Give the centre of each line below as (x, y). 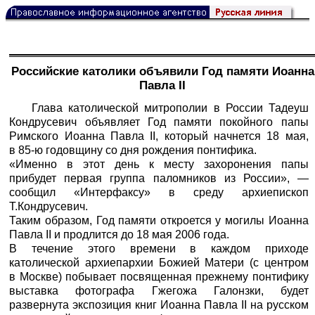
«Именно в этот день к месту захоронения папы (159, 164)
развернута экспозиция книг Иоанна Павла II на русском (159, 304)
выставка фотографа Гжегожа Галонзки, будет (159, 290)
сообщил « (45, 192)
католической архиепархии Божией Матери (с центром (159, 262)
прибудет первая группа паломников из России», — (159, 178)
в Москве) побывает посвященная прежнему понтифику (159, 276)
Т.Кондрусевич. (49, 206)
